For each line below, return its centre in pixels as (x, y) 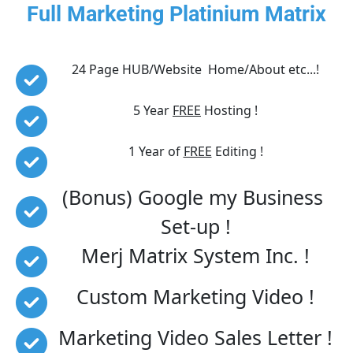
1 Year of (156, 151)
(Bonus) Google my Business (195, 197)
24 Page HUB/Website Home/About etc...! (195, 69)
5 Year (153, 110)
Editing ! (237, 151)
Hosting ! (229, 110)
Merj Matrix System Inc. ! (195, 255)
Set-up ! (195, 226)
